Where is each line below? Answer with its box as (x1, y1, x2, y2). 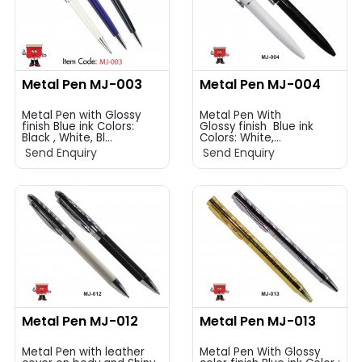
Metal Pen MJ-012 (22, 312, 138, 330)
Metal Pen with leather (22, 344, 145, 360)
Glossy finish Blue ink (200, 119, 314, 134)
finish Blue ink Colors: (22, 119, 134, 134)
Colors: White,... (200, 130, 281, 145)
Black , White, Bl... (22, 130, 112, 145)
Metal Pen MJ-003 (22, 75, 142, 94)
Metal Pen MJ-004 (200, 75, 321, 94)
